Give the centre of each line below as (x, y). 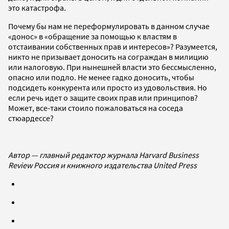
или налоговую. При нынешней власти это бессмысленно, (112, 67)
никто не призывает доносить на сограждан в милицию (108, 56)
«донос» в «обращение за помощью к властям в (93, 36)
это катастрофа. (37, 7)
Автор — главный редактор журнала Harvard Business (104, 155)
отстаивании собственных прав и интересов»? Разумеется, (113, 46)
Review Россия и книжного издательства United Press (102, 165)
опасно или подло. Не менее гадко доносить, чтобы (101, 77)
